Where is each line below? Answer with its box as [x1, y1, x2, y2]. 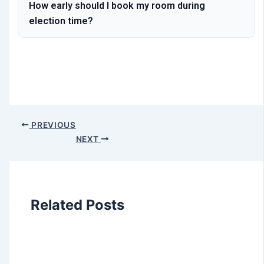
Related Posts [31, 196, 125, 213]
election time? [29, 15, 94, 27]
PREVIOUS [29, 120, 76, 130]
